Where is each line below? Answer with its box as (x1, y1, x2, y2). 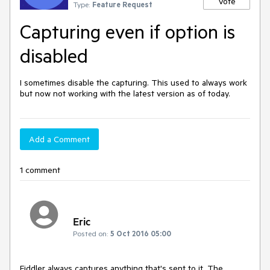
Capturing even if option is (20, 19, 235, 43)
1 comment (20, 165, 60, 175)
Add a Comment (29, 134, 90, 145)
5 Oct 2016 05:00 (110, 228, 171, 238)
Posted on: (73, 228, 108, 238)
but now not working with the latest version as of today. (20, 88, 230, 99)
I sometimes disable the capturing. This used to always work (20, 77, 247, 88)
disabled (20, 43, 88, 67)
